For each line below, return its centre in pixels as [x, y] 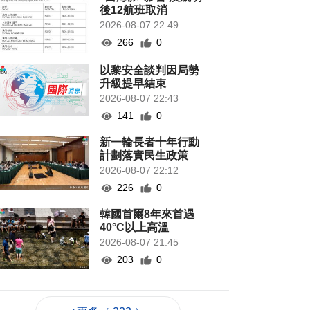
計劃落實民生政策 [144, 156]
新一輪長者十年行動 [150, 143]
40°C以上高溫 [135, 228]
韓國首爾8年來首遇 [147, 215]
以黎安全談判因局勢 [150, 71]
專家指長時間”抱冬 [147, 287]
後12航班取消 [134, 10]
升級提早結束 [133, 84]
